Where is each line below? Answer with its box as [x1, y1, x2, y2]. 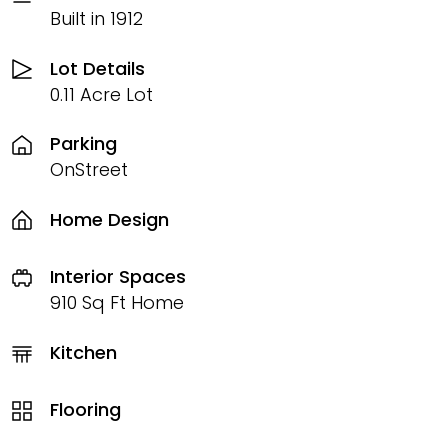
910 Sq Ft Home [50, 290, 184, 316]
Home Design [50, 206, 169, 232]
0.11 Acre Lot [50, 81, 153, 107]
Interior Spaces [50, 264, 186, 290]
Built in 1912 [50, 6, 143, 32]
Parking [50, 131, 117, 157]
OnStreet [50, 157, 128, 183]
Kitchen [50, 339, 117, 365]
